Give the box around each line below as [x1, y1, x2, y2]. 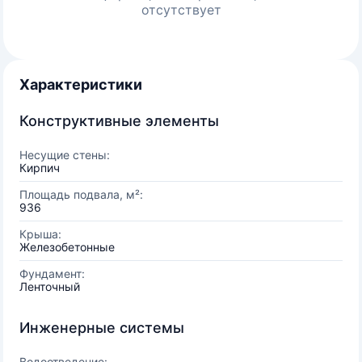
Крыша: [19, 227, 61, 241]
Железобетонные [19, 240, 115, 254]
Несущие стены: [19, 148, 110, 162]
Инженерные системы [19, 319, 184, 336]
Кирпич [19, 161, 60, 175]
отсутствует [141, 2, 221, 18]
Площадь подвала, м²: [19, 187, 143, 201]
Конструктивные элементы [19, 112, 219, 129]
